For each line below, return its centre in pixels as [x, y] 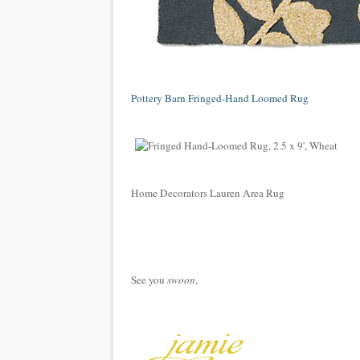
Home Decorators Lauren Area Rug [208, 193]
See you [148, 280]
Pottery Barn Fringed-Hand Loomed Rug [220, 98]
